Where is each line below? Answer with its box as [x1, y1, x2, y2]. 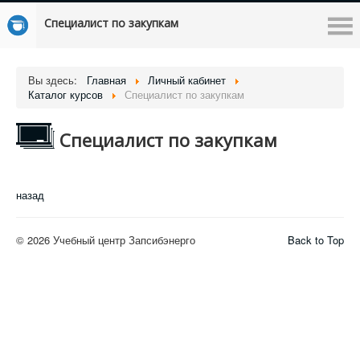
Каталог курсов [28, 87, 103, 102]
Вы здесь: [28, 72, 84, 88]
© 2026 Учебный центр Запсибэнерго [16, 232, 195, 247]
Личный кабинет [148, 72, 226, 88]
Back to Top [288, 232, 344, 247]
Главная [87, 72, 126, 88]
